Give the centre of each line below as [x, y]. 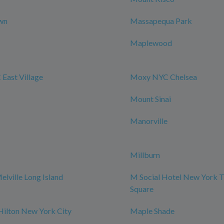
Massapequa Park [161, 21]
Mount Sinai [150, 99]
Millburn [145, 155]
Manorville [149, 121]
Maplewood [151, 43]
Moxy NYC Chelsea [163, 77]
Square [142, 189]
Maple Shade [152, 211]
